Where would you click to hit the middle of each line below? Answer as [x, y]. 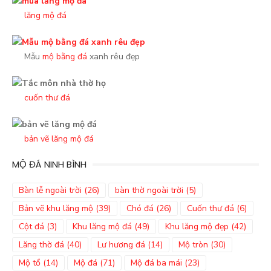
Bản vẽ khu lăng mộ [56, 208]
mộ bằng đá [65, 57]
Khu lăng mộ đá [102, 227]
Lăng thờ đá [41, 245]
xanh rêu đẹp [113, 57]
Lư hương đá [121, 245]
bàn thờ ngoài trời [149, 190]
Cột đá [31, 227]
